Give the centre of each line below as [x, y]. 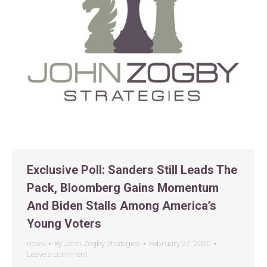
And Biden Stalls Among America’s [122, 206]
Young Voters [64, 223]
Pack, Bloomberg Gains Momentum [123, 188]
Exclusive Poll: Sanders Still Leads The [132, 170]
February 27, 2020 [180, 243]
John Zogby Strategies [102, 243]
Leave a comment [57, 254]
